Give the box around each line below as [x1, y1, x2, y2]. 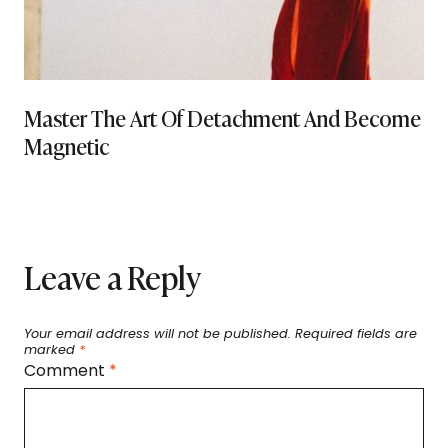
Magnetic [24, 129, 109, 163]
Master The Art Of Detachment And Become [24, 101, 421, 135]
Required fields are [295, 325, 417, 343]
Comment [24, 359, 109, 383]
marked [24, 341, 79, 359]
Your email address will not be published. [24, 325, 291, 343]
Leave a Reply [24, 252, 201, 301]
